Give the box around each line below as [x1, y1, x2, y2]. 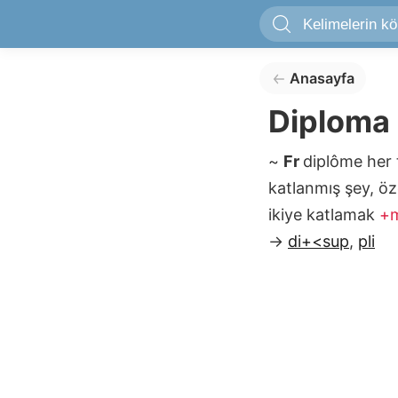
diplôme [303, 152, 367, 171]
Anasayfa [289, 69, 354, 87]
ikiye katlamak [268, 205, 379, 224]
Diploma [268, 103, 390, 139]
